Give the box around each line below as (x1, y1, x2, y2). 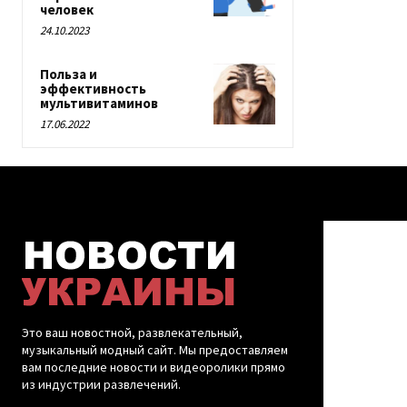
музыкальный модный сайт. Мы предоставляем (22, 341, 288, 358)
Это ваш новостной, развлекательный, (22, 323, 243, 341)
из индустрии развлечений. (22, 375, 181, 392)
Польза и (40, 65, 97, 83)
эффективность (40, 79, 146, 97)
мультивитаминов (40, 94, 158, 112)
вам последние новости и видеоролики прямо (22, 358, 285, 375)
